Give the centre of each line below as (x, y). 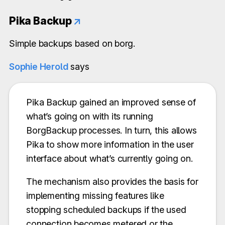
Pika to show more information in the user (110, 145)
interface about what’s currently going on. (109, 159)
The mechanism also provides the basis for (112, 182)
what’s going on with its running (90, 117)
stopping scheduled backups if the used (106, 210)
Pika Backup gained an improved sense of (111, 102)
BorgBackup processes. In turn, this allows (111, 131)
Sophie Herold (39, 67)
